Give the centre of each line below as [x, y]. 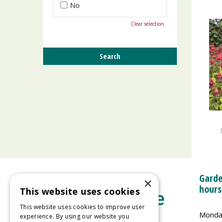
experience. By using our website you [75, 216]
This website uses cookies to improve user [83, 207]
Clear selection [147, 24]
